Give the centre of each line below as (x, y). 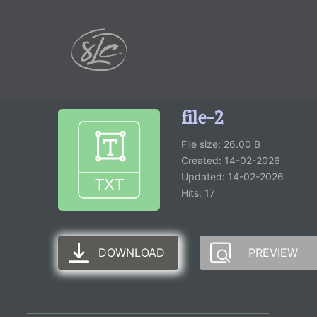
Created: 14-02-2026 (231, 161)
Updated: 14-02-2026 (232, 177)
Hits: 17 (198, 193)
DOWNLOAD (132, 253)
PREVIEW (273, 253)
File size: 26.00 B (221, 144)
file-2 (202, 118)
